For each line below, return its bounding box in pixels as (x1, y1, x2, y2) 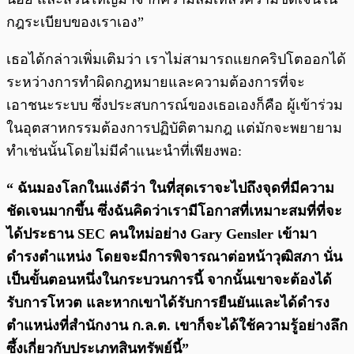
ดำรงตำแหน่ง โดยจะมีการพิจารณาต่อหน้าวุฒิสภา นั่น (6, 249, 342, 265)
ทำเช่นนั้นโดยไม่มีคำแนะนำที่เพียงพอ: (6, 143, 242, 160)
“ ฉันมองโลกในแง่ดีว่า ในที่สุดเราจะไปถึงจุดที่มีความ (6, 180, 334, 197)
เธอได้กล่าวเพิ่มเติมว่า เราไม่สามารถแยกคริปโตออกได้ (6, 51, 346, 68)
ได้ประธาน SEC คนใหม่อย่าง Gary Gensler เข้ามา (6, 226, 317, 243)
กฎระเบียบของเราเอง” (6, 14, 144, 31)
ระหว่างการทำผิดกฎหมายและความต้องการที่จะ (6, 74, 305, 91)
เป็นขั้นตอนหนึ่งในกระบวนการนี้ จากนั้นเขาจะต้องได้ (6, 272, 332, 288)
